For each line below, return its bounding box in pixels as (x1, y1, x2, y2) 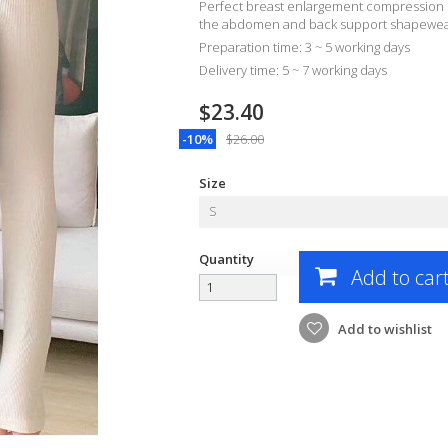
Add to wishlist (335, 320, 432, 338)
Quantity (199, 250, 254, 268)
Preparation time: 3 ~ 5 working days (199, 38, 410, 56)
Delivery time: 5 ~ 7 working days (199, 61, 387, 79)
